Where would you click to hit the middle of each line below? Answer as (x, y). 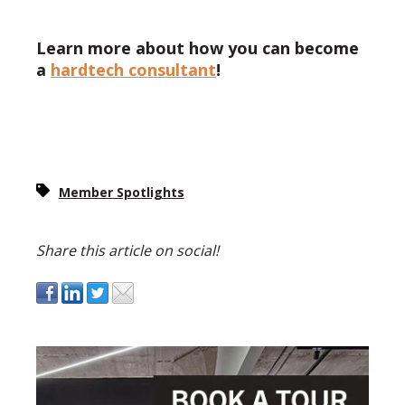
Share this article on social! (127, 251)
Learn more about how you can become (198, 48)
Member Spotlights (121, 193)
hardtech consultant (133, 70)
